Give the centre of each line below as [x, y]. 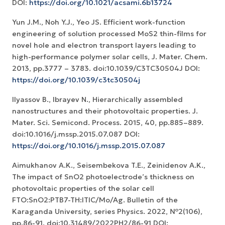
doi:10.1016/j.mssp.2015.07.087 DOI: [76, 134]
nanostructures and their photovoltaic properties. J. [105, 111]
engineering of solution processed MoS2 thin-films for [109, 34]
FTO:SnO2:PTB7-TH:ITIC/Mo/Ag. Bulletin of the [95, 200]
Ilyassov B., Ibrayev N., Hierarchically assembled [97, 100]
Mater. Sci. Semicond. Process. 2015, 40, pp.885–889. [108, 123]
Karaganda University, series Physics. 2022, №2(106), [107, 212]
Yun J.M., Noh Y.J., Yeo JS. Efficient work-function [99, 22]
